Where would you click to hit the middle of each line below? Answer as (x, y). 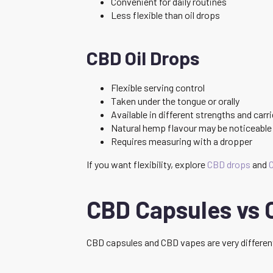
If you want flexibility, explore (147, 164)
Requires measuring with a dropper (182, 141)
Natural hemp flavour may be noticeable (191, 127)
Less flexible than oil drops (165, 15)
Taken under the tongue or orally (175, 101)
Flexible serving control (158, 87)
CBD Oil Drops (143, 57)
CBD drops (229, 164)
